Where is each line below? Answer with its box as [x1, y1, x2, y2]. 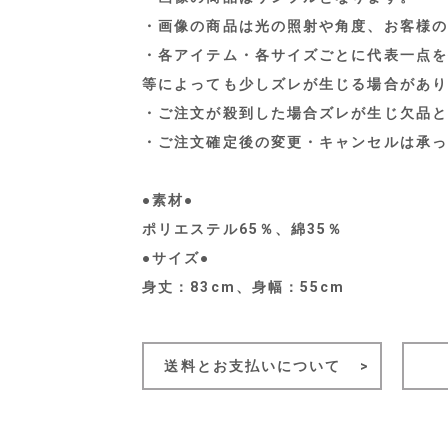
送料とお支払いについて [164, 358, 342, 374]
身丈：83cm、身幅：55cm [142, 279, 346, 295]
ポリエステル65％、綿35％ [142, 221, 344, 237]
